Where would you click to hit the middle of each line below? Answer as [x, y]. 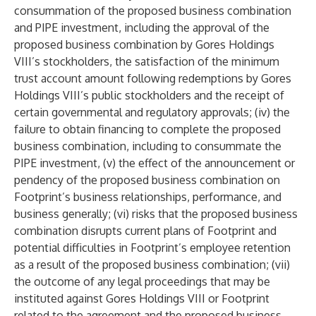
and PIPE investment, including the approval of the [142, 28]
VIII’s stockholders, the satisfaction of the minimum [147, 61]
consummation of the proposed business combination [153, 11]
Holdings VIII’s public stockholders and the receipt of [149, 95]
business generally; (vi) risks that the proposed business [156, 214]
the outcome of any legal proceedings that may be [142, 281]
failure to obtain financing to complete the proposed [147, 129]
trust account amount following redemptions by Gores [153, 78]
